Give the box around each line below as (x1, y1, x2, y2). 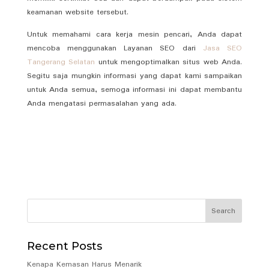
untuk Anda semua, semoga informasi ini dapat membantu (26, 83, 243, 96)
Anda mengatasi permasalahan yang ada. (26, 97, 177, 110)
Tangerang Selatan (26, 55, 95, 68)
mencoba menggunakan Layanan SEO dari (26, 41, 203, 55)
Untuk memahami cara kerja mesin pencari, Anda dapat (26, 28, 243, 41)
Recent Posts (26, 239, 102, 253)
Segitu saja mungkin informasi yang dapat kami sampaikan (26, 69, 243, 82)
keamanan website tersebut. (26, 5, 128, 19)
